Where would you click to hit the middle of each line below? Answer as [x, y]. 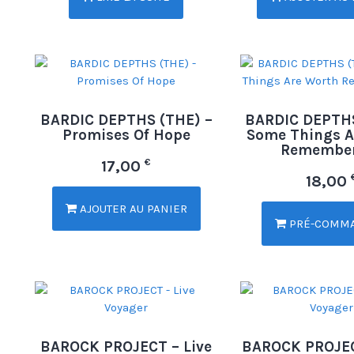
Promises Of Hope [126, 135]
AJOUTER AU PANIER [132, 208]
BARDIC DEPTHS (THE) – [126, 120]
